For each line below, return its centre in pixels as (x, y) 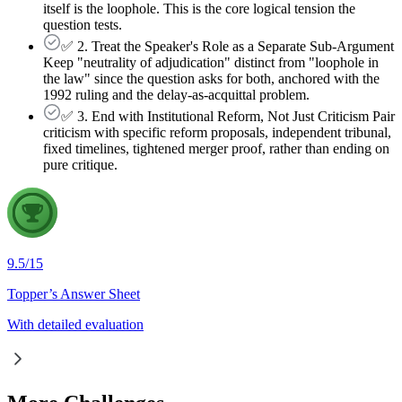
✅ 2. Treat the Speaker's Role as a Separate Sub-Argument (227, 47)
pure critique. (80, 165)
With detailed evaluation (75, 325)
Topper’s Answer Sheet (74, 294)
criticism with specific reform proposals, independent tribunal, (217, 133)
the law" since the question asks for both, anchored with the (211, 79)
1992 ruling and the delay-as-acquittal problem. (176, 95)
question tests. (83, 25)
